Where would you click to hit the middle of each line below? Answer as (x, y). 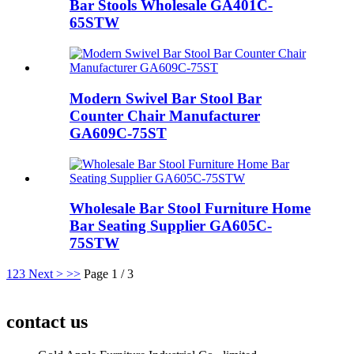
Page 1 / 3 (109, 274)
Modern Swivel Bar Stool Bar (166, 98)
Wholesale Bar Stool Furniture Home (190, 209)
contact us (47, 321)
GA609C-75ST (118, 133)
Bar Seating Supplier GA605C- (171, 226)
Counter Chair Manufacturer (165, 115)
